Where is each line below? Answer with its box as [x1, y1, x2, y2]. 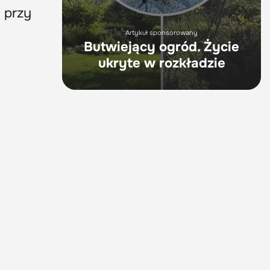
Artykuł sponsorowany [125, 28, 198, 37]
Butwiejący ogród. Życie [84, 39, 239, 56]
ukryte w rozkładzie [98, 55, 225, 72]
